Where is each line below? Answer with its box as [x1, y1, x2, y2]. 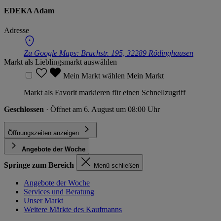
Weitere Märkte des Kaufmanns [24, 205, 122, 214]
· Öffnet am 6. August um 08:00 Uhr [46, 105, 160, 113]
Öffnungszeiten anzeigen [8, 129, 79, 137]
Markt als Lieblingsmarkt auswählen [4, 57, 117, 66]
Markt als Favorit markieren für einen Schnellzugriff [24, 88, 185, 97]
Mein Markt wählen [63, 71, 127, 80]
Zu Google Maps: [24, 48, 81, 57]
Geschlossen [4, 105, 46, 113]
